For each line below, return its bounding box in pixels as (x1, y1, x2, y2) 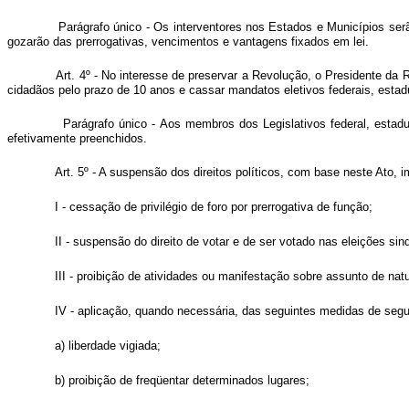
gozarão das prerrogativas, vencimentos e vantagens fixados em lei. (7, 35, 369, 48)
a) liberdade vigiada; (55, 339, 161, 352)
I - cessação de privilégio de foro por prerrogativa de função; (55, 200, 372, 214)
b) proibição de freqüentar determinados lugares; (55, 373, 309, 387)
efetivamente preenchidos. (7, 131, 147, 145)
